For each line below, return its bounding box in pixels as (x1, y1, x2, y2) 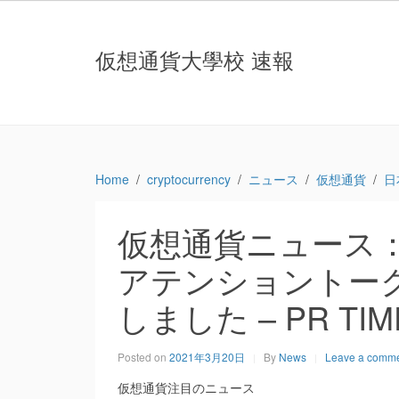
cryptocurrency (147, 170, 231, 188)
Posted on (118, 349, 169, 364)
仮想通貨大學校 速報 (95, 44, 294, 75)
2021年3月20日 (169, 349, 245, 364)
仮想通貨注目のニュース (118, 379, 255, 396)
